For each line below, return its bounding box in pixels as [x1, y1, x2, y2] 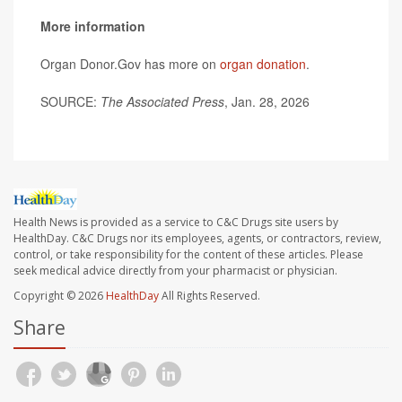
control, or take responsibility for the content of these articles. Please [13, 247, 363, 263]
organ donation [220, 54, 306, 73]
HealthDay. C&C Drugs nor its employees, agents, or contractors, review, [13, 231, 381, 247]
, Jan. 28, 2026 [224, 92, 310, 110]
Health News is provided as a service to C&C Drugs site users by [13, 214, 338, 231]
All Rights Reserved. [159, 288, 260, 304]
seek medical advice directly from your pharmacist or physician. [13, 263, 337, 279]
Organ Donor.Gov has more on [40, 54, 220, 73]
